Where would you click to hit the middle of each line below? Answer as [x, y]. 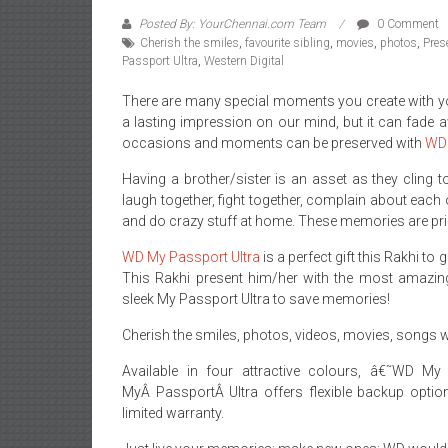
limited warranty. [173, 413]
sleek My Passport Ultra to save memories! [256, 299]
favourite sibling [287, 43]
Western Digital [244, 61]
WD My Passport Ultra [191, 257]
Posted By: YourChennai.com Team [232, 24]
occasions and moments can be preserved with [273, 143]
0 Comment [406, 24]
